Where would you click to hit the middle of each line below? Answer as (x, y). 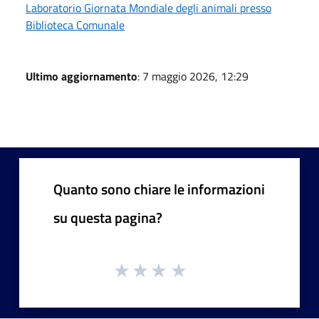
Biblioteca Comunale (75, 25)
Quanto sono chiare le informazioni (159, 189)
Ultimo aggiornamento (82, 76)
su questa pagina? (108, 217)
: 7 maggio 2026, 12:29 (193, 76)
